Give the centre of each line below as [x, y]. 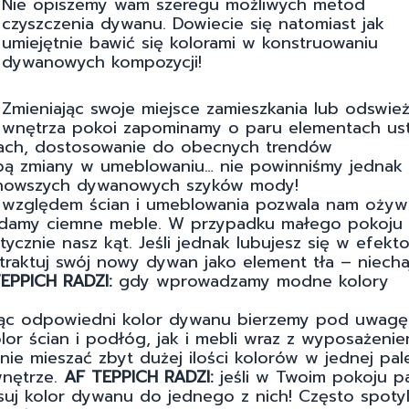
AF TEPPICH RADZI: [139, 378]
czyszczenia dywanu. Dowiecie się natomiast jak [193, 24]
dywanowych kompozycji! [102, 63]
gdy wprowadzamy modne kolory [251, 282]
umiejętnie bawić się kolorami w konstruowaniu [190, 43]
